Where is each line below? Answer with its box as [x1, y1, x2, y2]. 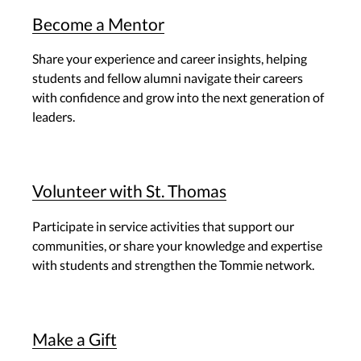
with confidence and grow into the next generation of [32, 89, 324, 106]
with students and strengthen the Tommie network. [32, 256, 314, 272]
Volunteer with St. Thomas [32, 180, 226, 201]
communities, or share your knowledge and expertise [32, 237, 322, 253]
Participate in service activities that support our [32, 218, 294, 234]
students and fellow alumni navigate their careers [32, 70, 303, 86]
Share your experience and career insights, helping [32, 51, 307, 67]
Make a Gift [32, 328, 117, 349]
